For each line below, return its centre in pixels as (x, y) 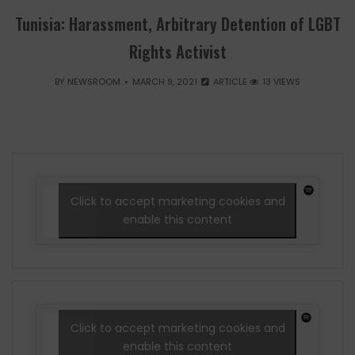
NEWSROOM (94, 82)
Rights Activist (177, 52)
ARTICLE (230, 82)
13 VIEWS (280, 82)
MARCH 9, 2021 (165, 82)
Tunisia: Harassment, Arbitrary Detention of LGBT (177, 24)
